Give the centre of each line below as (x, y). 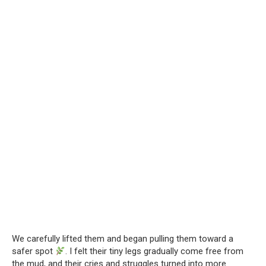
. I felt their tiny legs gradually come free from (155, 251)
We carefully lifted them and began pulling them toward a (123, 239)
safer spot (34, 251)
